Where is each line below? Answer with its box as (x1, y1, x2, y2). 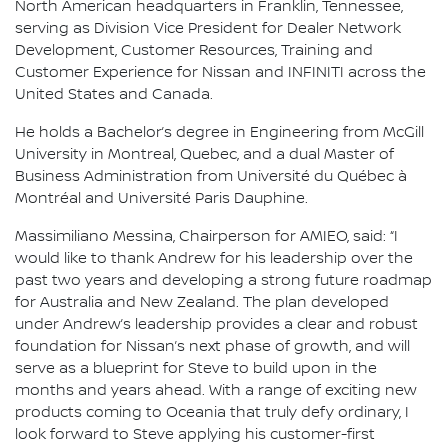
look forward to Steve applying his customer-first (15, 425, 375, 444)
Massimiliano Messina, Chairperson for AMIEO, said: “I (15, 227, 398, 246)
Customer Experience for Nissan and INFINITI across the (15, 63, 426, 82)
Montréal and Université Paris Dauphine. (15, 189, 308, 208)
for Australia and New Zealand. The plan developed (15, 293, 389, 312)
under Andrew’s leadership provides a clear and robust (15, 315, 418, 334)
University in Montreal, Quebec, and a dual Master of (15, 145, 394, 164)
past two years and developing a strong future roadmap (15, 271, 432, 290)
